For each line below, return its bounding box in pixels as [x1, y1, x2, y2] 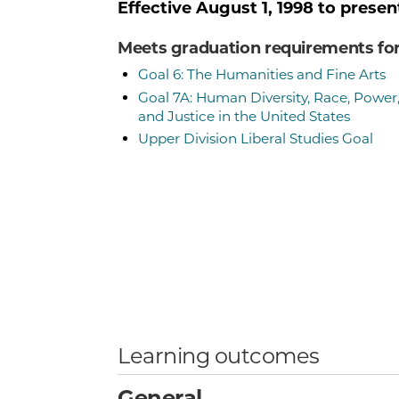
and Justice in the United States [137, 107, 350, 125]
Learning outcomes [118, 342, 320, 369]
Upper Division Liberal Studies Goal [137, 130, 373, 148]
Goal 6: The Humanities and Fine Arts [137, 66, 386, 84]
